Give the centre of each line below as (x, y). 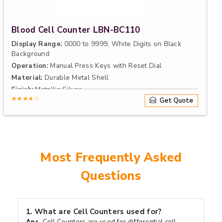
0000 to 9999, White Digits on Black (122, 44)
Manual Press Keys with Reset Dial (105, 66)
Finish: (23, 89)
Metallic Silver (57, 89)
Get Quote (176, 100)
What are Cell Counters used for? (98, 212)
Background (30, 54)
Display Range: (37, 44)
